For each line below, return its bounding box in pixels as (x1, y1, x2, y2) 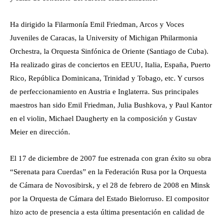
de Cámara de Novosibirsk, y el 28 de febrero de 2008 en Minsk (10, 181, 210, 190)
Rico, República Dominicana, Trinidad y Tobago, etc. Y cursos (10, 74, 204, 83)
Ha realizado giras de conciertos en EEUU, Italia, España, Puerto (10, 61, 211, 69)
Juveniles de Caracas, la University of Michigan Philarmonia (10, 34, 198, 42)
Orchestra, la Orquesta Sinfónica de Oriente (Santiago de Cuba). (10, 47, 209, 56)
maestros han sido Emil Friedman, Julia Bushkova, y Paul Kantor (10, 101, 212, 110)
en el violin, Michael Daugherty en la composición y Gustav (10, 114, 197, 123)
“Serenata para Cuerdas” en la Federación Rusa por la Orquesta (10, 168, 207, 176)
